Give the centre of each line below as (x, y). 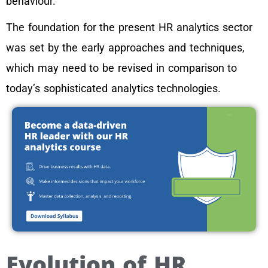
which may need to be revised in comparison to (122, 68)
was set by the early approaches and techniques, (125, 48)
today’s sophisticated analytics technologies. (114, 88)
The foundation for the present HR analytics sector (129, 27)
